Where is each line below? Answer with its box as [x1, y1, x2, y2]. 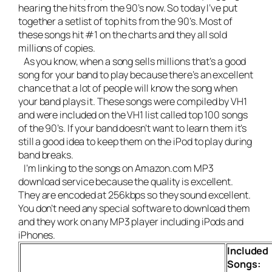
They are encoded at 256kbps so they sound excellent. [18, 188, 251, 202]
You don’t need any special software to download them [18, 201, 250, 215]
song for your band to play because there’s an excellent [18, 67, 253, 81]
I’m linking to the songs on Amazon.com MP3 [18, 161, 214, 175]
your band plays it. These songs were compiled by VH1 [18, 94, 247, 108]
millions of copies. [18, 41, 96, 55]
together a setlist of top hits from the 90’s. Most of [18, 14, 233, 28]
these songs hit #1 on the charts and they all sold [18, 27, 227, 41]
